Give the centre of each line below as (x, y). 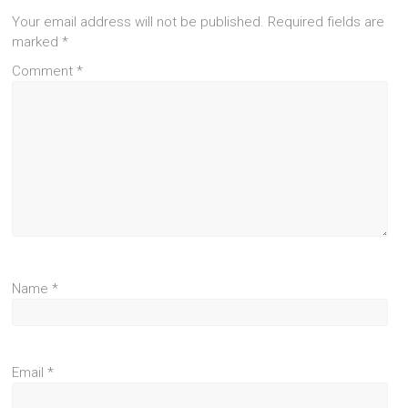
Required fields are (326, 22)
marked (37, 42)
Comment (45, 71)
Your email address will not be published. (138, 22)
